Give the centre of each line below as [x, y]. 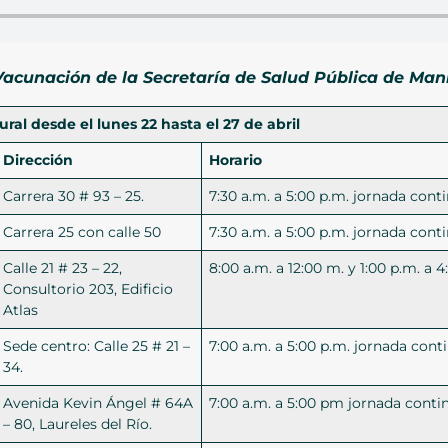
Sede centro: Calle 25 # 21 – [97, 346]
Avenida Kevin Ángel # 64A [98, 403]
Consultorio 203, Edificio [88, 289]
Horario [236, 160]
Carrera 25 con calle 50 [82, 232]
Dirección [38, 160]
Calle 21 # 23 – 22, [63, 268]
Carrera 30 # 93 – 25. [74, 196]
